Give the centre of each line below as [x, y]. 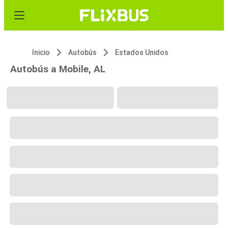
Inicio [41, 52]
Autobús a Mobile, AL [58, 69]
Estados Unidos [142, 52]
